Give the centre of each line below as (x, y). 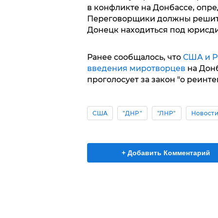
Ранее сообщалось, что (135, 57)
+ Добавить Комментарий (166, 153)
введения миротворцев (136, 68)
